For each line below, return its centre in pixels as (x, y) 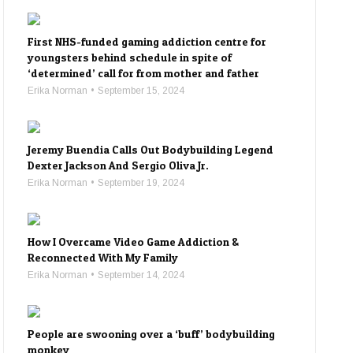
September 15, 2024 (141, 91)
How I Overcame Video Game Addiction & (134, 242)
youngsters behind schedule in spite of (130, 57)
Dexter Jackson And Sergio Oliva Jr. (119, 165)
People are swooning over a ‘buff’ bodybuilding (152, 334)
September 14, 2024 (141, 275)
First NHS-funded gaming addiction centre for (147, 41)
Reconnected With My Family (103, 257)
